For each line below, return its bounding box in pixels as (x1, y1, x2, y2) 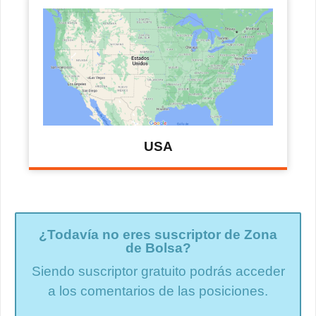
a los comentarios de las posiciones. (48, 283, 268, 298)
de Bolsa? (125, 240, 191, 255)
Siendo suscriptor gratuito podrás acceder (31, 263, 285, 279)
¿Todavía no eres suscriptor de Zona (39, 226, 277, 242)
